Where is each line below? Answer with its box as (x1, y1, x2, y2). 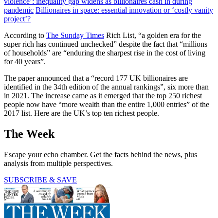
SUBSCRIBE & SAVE (4, 175, 77, 184)
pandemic (4, 5, 34, 14)
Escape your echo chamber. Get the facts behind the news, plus (4, 150, 197, 159)
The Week (4, 127, 54, 140)
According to (4, 31, 46, 39)
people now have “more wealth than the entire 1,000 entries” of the (4, 100, 209, 109)
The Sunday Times (46, 31, 104, 39)
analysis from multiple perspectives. (4, 159, 113, 167)
